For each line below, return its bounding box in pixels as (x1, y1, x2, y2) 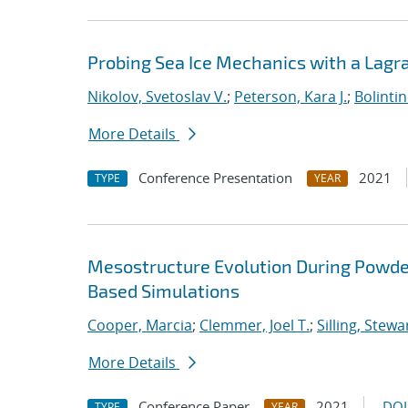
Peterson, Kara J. (234, 87, 347, 107)
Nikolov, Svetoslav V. (87, 87, 227, 107)
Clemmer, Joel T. (199, 315, 310, 335)
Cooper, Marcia (87, 315, 192, 335)
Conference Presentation (138, 168, 292, 187)
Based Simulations (87, 280, 240, 301)
